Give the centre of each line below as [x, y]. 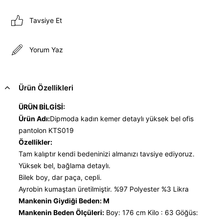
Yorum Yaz [46, 50]
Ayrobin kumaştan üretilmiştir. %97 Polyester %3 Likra [105, 189]
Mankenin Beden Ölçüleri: [61, 212]
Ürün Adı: [34, 118]
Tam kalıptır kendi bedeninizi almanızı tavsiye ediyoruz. [108, 153]
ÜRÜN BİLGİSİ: [42, 107]
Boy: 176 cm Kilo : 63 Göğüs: [151, 212]
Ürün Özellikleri [46, 88]
